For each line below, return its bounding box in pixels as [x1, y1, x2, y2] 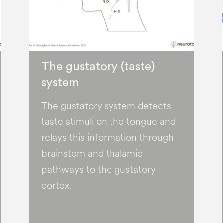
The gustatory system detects [41, 99, 172, 113]
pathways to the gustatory [41, 162, 156, 177]
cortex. [41, 178, 73, 193]
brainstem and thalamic [41, 146, 143, 161]
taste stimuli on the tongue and [41, 114, 176, 129]
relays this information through [41, 130, 174, 145]
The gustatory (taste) [41, 61, 156, 73]
